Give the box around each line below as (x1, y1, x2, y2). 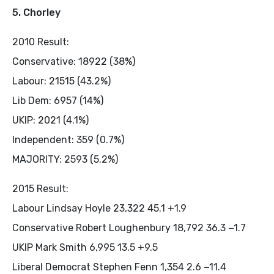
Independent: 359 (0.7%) (12, 134, 124, 146)
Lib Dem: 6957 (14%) (12, 95, 103, 106)
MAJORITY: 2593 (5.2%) (12, 154, 118, 165)
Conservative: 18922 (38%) (12, 56, 135, 67)
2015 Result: (12, 183, 68, 194)
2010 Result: (12, 36, 69, 48)
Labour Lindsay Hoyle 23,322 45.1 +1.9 (12, 202, 187, 214)
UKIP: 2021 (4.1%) (12, 114, 89, 126)
